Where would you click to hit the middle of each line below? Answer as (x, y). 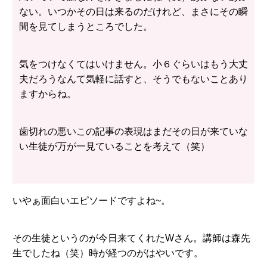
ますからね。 (47, 94)
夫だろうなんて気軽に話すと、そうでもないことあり (133, 79)
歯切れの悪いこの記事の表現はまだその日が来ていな (133, 132)
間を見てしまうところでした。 (86, 26)
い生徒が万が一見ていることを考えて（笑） (114, 147)
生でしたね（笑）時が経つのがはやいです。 (108, 253)
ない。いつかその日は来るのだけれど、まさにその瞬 (133, 11)
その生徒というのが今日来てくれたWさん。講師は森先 (131, 238)
